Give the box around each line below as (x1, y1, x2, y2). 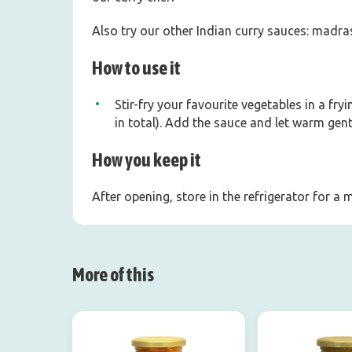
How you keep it (92, 149, 201, 171)
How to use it (92, 57, 181, 79)
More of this (72, 264, 154, 286)
